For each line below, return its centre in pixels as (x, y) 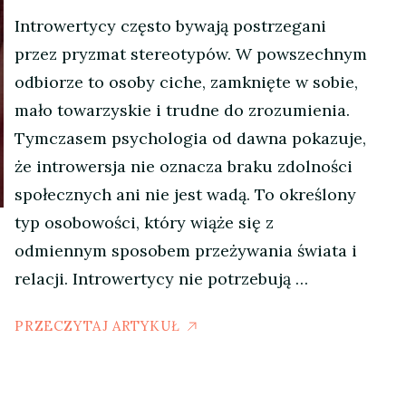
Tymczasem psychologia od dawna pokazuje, (191, 138)
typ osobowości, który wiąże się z (145, 222)
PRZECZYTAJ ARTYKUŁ (97, 326)
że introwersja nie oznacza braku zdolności (184, 166)
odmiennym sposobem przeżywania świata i (186, 251)
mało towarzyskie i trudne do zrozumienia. (183, 110)
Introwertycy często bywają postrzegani (171, 26)
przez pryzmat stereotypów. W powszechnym (191, 54)
